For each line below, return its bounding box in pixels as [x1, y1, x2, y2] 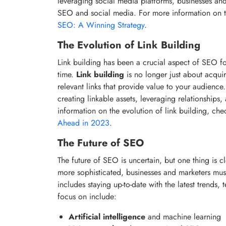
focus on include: [58, 190, 117, 202]
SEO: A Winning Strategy [58, 19, 144, 31]
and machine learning [145, 210, 221, 222]
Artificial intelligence [69, 210, 145, 222]
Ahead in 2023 [58, 117, 109, 129]
